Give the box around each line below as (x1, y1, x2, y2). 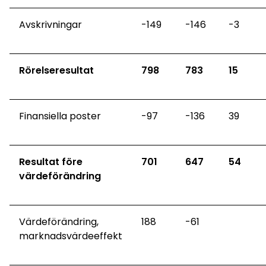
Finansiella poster (19, 109, 101, 123)
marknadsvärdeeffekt (19, 229, 122, 243)
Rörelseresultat (19, 64, 94, 78)
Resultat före (19, 155, 83, 169)
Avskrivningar (19, 18, 82, 32)
